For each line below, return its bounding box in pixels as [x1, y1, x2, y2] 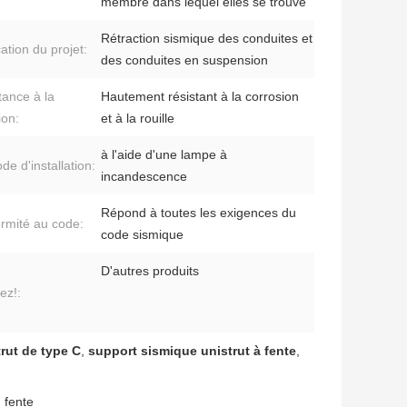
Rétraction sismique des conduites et [101, 31, 313, 46]
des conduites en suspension [101, 53, 268, 68]
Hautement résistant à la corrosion [101, 89, 299, 104]
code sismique [101, 227, 184, 243]
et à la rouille [101, 111, 174, 126]
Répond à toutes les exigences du [101, 205, 296, 221]
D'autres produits [101, 263, 199, 279]
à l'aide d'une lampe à [101, 147, 227, 163]
